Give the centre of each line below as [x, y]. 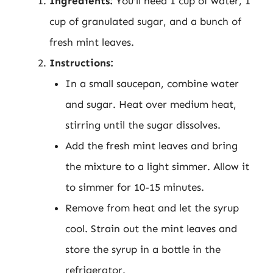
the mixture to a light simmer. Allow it [157, 166]
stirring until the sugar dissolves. [143, 125]
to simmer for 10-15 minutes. [134, 187]
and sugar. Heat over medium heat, [151, 104]
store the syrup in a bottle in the [143, 249]
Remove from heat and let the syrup [152, 208]
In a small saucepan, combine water [152, 83]
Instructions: [81, 63]
